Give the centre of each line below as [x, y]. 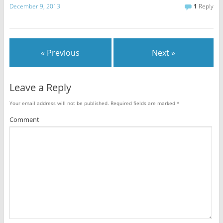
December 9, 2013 [35, 6]
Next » [164, 53]
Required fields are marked [143, 103]
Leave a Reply [40, 87]
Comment [24, 119]
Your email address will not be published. [59, 103]
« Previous [60, 53]
